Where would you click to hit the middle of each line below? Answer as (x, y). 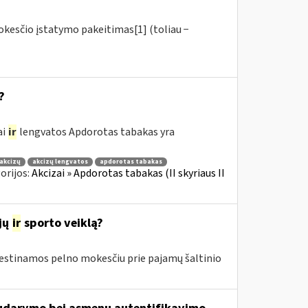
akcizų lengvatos (60, 162)
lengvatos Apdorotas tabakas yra (96, 132)
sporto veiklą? (62, 223)
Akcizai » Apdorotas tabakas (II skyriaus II (128, 173)
